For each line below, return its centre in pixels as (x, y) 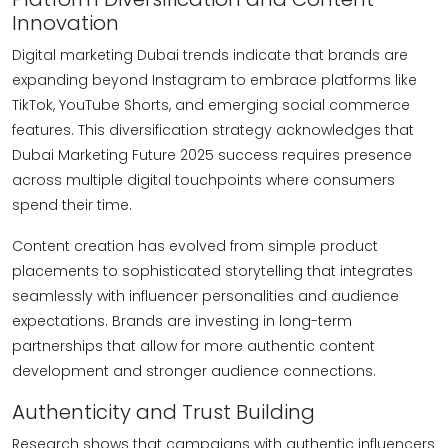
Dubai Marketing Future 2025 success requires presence (212, 155)
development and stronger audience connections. (194, 371)
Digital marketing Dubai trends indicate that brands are (210, 55)
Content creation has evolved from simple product (195, 246)
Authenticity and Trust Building (163, 412)
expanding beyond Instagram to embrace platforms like (214, 80)
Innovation (65, 23)
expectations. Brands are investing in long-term (182, 321)
